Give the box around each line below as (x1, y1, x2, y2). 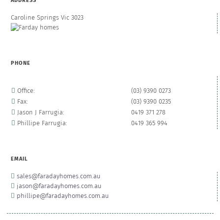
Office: (15, 87, 35, 94)
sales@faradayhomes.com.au (16, 173, 101, 180)
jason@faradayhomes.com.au (16, 183, 102, 190)
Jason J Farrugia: (15, 109, 64, 116)
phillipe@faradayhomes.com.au (16, 192, 109, 199)
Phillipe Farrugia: (15, 120, 67, 127)
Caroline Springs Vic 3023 (10, 15, 83, 22)
